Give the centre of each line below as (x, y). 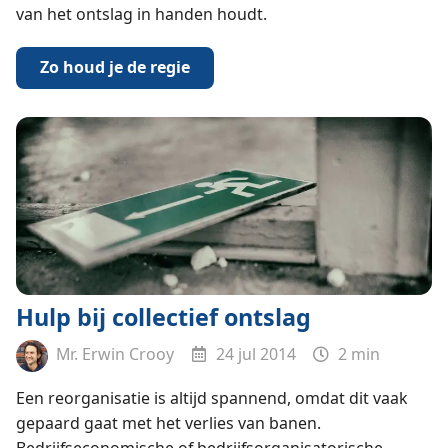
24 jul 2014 (254, 354)
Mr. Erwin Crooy (112, 354)
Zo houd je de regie (114, 67)
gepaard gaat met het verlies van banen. (168, 422)
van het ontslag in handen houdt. (141, 13)
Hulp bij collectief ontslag (163, 316)
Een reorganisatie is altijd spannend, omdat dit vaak (211, 397)
